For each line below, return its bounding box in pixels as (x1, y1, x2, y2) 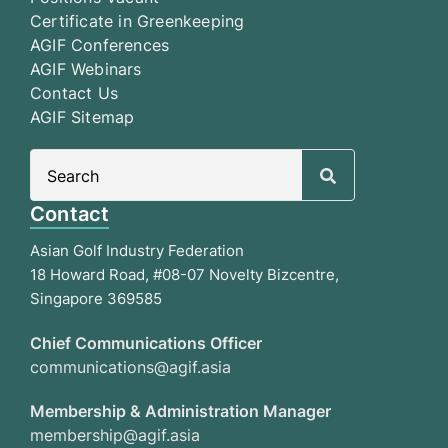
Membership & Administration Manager (30, 400, 331, 421)
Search (352, 150, 404, 171)
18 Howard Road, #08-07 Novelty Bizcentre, (30, 264, 339, 284)
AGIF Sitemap (30, 106, 135, 127)
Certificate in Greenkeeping (30, 10, 245, 31)
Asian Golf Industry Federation (30, 240, 244, 260)
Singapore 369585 (30, 288, 162, 308)
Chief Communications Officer (30, 332, 262, 353)
